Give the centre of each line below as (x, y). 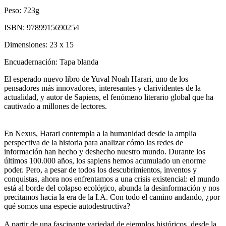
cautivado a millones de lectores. (55, 106)
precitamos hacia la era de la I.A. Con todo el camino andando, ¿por (112, 197)
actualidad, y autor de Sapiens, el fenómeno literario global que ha (109, 97)
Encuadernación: (32, 62)
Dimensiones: (27, 44)
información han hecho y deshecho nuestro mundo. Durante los (105, 151)
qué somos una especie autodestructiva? (67, 206)
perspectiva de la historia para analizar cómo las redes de (94, 142)
